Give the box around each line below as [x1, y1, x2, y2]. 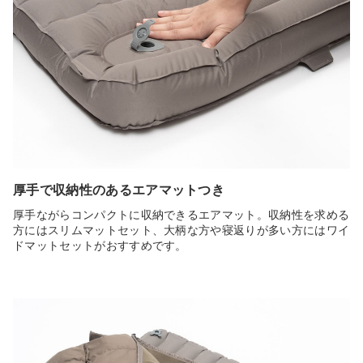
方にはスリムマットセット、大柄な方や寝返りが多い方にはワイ [13, 223, 350, 237]
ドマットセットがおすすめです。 [13, 238, 187, 252]
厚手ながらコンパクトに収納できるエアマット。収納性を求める [13, 207, 350, 221]
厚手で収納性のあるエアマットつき [13, 183, 225, 198]
